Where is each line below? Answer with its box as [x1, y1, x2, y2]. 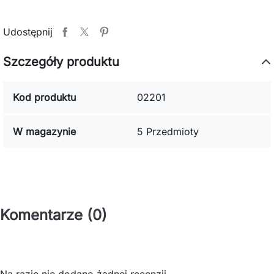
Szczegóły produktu [3, 54, 119, 69]
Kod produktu [13, 91, 76, 103]
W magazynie [13, 125, 76, 138]
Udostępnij [3, 26, 53, 38]
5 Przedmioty [137, 125, 199, 138]
